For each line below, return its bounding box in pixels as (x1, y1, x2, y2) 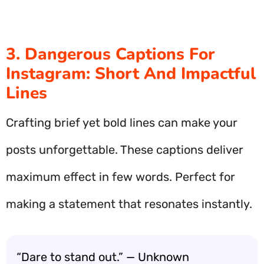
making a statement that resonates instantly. (6, 197, 252, 211)
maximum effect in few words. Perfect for (6, 170, 235, 184)
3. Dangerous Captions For (6, 43, 215, 65)
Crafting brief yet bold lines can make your (6, 115, 237, 130)
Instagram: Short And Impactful (6, 62, 256, 85)
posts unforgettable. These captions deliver (6, 143, 243, 157)
